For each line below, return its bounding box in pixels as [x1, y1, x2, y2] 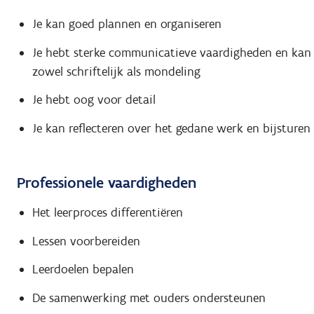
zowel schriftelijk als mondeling [32, 63, 200, 79]
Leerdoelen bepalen [32, 261, 134, 278]
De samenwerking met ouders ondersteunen [32, 289, 266, 306]
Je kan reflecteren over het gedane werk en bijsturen [32, 120, 310, 136]
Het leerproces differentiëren [32, 205, 183, 221]
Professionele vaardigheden [17, 172, 196, 192]
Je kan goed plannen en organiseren [32, 16, 221, 32]
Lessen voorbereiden [32, 233, 140, 249]
